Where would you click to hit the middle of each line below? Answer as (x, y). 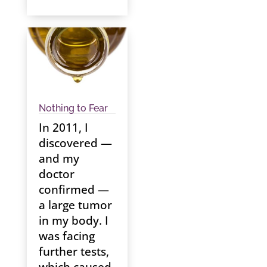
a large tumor (75, 205)
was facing (66, 236)
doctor (56, 174)
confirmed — (74, 190)
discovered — (75, 143)
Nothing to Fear (73, 108)
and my (59, 159)
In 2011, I (63, 128)
